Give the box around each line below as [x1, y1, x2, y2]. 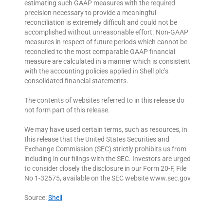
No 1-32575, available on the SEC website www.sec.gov [24, 174, 191, 182]
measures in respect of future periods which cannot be [24, 38, 187, 46]
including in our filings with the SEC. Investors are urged [24, 155, 191, 163]
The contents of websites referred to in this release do [24, 96, 184, 105]
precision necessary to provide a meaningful [24, 9, 156, 17]
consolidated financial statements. [24, 77, 128, 85]
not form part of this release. [24, 106, 110, 114]
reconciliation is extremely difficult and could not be [24, 18, 177, 27]
